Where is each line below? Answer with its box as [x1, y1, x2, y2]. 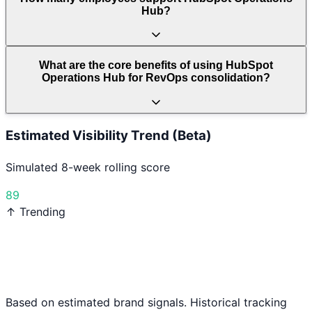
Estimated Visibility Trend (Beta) [6, 127, 212, 144]
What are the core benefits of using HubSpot [39, 59, 273, 72]
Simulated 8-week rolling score [6, 160, 170, 175]
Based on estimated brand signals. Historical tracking [6, 295, 287, 310]
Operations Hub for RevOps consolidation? [42, 72, 270, 84]
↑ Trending [6, 205, 65, 219]
